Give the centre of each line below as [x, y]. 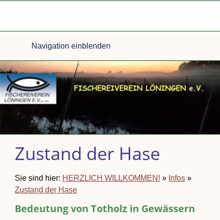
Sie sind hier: [39, 178]
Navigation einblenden [71, 46]
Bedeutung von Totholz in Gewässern [105, 208]
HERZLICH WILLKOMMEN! [111, 178]
